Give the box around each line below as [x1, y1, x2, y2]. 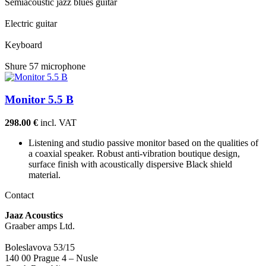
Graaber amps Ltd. [5, 220, 80, 231]
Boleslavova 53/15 [5, 242, 75, 252]
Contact [5, 189, 34, 200]
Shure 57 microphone [5, 61, 85, 71]
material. [28, 169, 61, 180]
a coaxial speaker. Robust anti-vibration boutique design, [28, 148, 240, 159]
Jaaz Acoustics [5, 210, 63, 220]
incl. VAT [38, 117, 77, 128]
